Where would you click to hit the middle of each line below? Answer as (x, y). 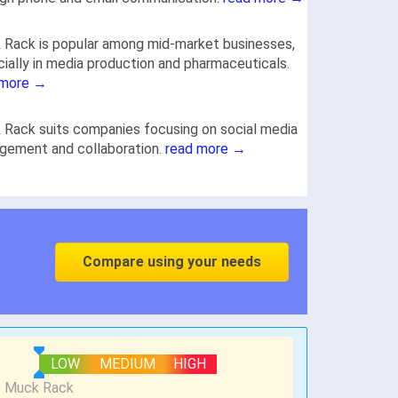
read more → (206, 148)
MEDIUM (128, 364)
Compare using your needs (172, 261)
